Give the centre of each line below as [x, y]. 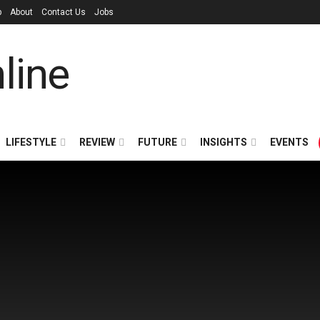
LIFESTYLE [31, 142]
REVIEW [97, 142]
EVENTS [289, 142]
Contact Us [64, 12]
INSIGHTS [224, 142]
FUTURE [157, 142]
